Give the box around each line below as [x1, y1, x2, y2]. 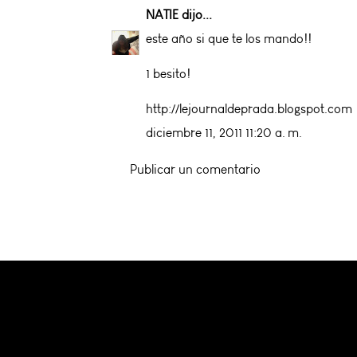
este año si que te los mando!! [146, 30, 312, 46]
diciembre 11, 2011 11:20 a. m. [146, 124, 302, 140]
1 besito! [146, 65, 190, 81]
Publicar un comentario [130, 161, 261, 177]
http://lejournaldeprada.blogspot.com [146, 100, 352, 116]
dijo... [182, 6, 212, 22]
